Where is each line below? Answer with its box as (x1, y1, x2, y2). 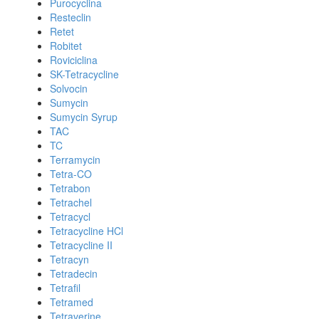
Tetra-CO (50, 167, 92, 181)
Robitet (50, 38, 82, 53)
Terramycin (50, 152, 100, 167)
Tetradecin (50, 266, 98, 281)
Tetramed (50, 295, 93, 309)
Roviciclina (50, 53, 98, 67)
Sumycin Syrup (50, 110, 117, 124)
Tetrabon (50, 181, 90, 195)
